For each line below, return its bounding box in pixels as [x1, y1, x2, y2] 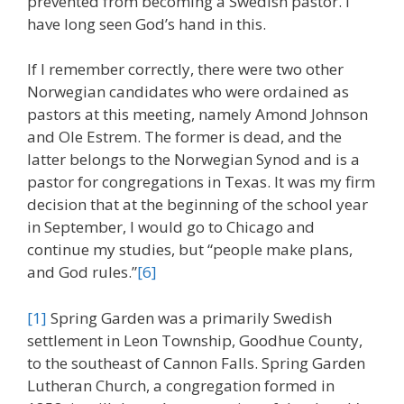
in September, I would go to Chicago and [27, 216, 315, 238]
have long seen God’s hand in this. [27, 13, 266, 34]
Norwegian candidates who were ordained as [27, 81, 349, 103]
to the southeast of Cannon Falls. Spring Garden [27, 352, 365, 373]
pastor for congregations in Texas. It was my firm [27, 171, 375, 193]
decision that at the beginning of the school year [27, 194, 368, 216]
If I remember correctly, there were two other [27, 59, 344, 80]
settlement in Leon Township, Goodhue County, [27, 329, 363, 351]
